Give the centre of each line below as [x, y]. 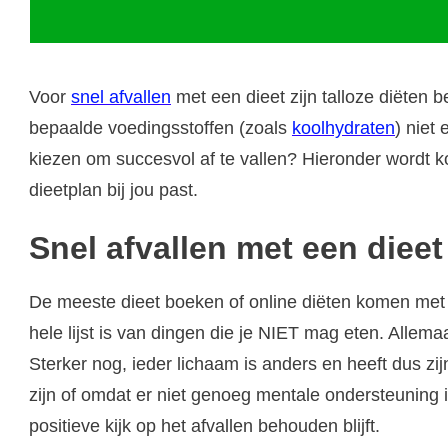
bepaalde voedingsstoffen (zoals [160, 127]
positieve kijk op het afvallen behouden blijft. [204, 425]
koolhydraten [343, 127]
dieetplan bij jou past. [113, 189]
